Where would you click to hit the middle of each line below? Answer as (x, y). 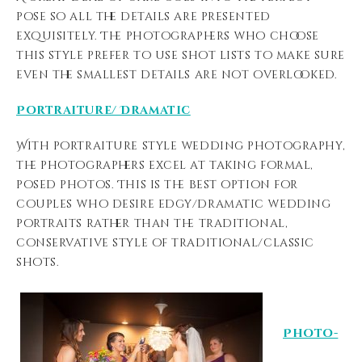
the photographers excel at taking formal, (165, 165)
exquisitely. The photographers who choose (168, 36)
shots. (38, 262)
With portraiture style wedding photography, (181, 146)
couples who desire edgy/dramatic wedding (174, 204)
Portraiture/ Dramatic (103, 110)
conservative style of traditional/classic (165, 243)
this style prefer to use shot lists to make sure (181, 55)
